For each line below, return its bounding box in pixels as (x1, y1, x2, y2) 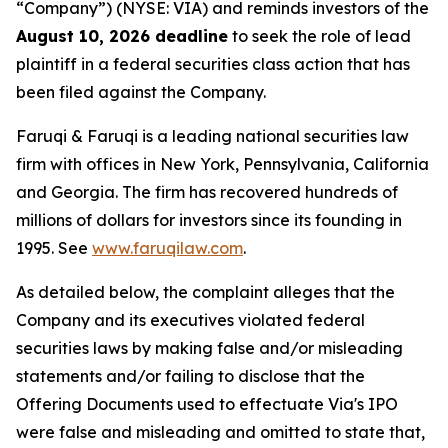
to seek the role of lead (228, 26, 411, 47)
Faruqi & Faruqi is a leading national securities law (16, 126, 409, 147)
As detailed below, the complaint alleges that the (16, 282, 395, 303)
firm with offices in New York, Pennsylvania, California (16, 154, 429, 175)
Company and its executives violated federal (16, 310, 365, 331)
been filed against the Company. (16, 82, 266, 103)
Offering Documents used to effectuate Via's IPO (16, 394, 398, 415)
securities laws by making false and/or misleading (16, 338, 403, 359)
